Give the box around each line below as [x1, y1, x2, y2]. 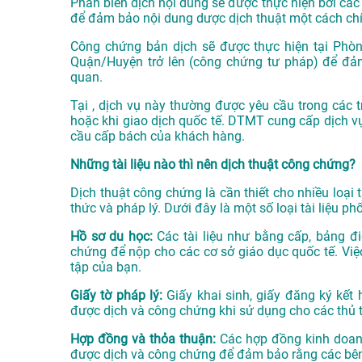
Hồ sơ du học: [70, 229, 153, 245]
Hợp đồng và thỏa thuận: [70, 331, 216, 347]
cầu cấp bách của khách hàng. [70, 128, 245, 145]
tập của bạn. [70, 259, 141, 276]
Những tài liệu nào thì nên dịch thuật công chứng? [70, 157, 356, 173]
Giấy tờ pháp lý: [70, 288, 162, 304]
